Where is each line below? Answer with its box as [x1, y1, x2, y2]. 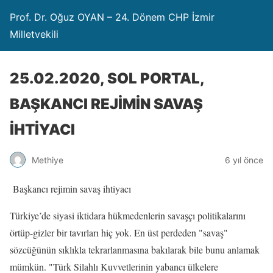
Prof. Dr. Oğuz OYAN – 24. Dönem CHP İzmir [10, 11, 214, 23]
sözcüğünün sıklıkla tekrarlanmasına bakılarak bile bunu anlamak [10, 243, 260, 256]
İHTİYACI [10, 121, 75, 138]
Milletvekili [10, 28, 58, 40]
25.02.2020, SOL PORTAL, [10, 69, 204, 87]
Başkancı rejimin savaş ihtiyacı [13, 182, 131, 195]
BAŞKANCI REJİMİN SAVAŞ [10, 95, 203, 113]
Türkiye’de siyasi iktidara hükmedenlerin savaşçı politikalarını [10, 209, 246, 222]
